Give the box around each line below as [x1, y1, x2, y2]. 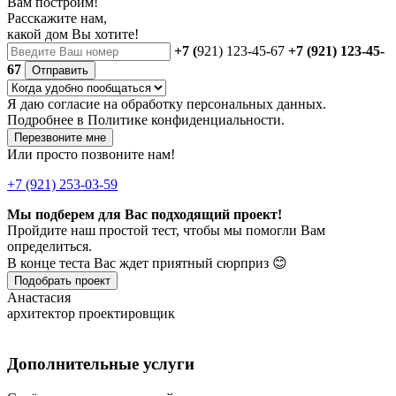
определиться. [7, 239, 92, 255]
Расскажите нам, [7, 11, 107, 27]
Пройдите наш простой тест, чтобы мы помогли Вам [7, 223, 325, 239]
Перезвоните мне [14, 131, 106, 145]
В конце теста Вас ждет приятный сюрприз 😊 [7, 255, 287, 271]
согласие [48, 96, 100, 112]
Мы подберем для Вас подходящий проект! [7, 207, 282, 223]
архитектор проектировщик [7, 306, 175, 322]
